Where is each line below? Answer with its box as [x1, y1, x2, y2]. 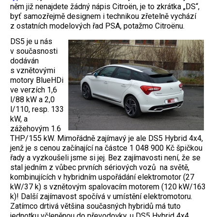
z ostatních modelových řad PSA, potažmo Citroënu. [10, 21, 185, 31]
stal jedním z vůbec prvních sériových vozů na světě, [10, 163, 189, 172]
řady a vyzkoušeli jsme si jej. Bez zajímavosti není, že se [10, 153, 201, 163]
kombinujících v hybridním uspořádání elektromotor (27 [10, 172, 194, 182]
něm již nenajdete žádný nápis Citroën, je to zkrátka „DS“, [10, 1, 200, 11]
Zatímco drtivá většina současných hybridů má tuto [10, 201, 181, 211]
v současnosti [10, 46, 58, 56]
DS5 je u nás [10, 37, 52, 46]
